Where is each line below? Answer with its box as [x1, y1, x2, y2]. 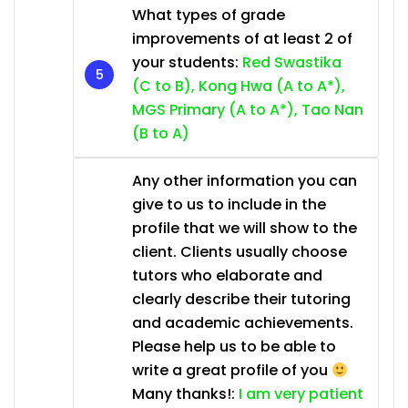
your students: [132, 52, 242, 74]
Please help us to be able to [132, 336, 336, 358]
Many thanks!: [132, 383, 239, 405]
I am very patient [239, 383, 363, 405]
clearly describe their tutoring [132, 289, 351, 311]
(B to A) [132, 123, 189, 145]
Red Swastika [242, 52, 342, 74]
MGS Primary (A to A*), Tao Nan [132, 99, 363, 121]
